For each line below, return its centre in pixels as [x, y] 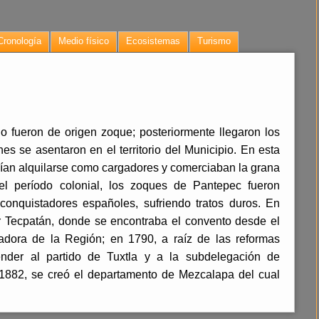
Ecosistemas [153, 41]
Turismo [214, 41]
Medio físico [84, 41]
